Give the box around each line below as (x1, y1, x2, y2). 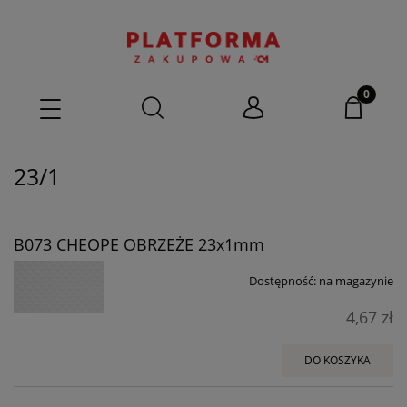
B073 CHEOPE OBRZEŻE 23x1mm (14, 233, 264, 256)
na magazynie (319, 273, 393, 290)
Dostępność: (249, 273, 316, 290)
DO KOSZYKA (304, 352, 371, 369)
